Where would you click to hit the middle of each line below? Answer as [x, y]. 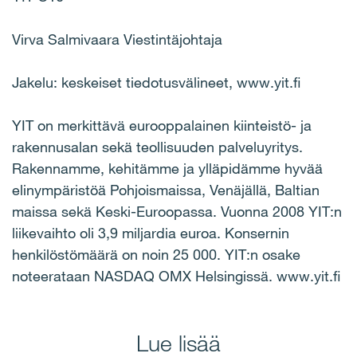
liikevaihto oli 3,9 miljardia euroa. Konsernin [151, 233]
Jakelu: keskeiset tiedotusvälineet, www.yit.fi [156, 82]
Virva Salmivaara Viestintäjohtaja [117, 39]
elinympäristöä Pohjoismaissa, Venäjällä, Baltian [166, 190]
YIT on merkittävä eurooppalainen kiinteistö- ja [162, 125]
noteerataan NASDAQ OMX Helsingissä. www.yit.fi [176, 276]
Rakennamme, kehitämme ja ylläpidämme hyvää [167, 168]
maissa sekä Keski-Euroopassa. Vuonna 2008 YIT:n [177, 211]
